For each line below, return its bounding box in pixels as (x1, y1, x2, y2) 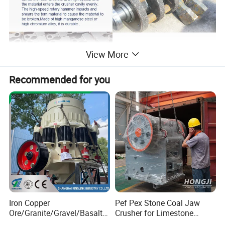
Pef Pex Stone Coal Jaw (115, 197, 200, 208)
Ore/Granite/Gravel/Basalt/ (9, 207, 106, 218)
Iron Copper (9, 197, 50, 208)
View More (85, 48, 129, 61)
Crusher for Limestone (115, 207, 193, 218)
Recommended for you (9, 72, 110, 86)
